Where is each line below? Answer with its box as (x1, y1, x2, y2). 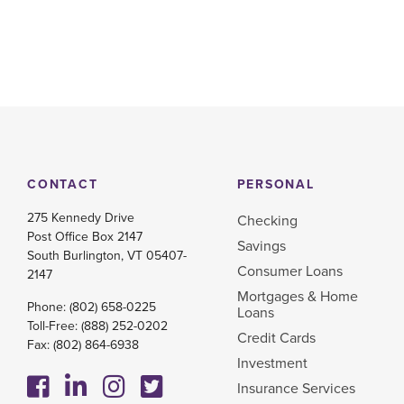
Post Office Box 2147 (27, 228, 142, 244)
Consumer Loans (236, 262, 343, 280)
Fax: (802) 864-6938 (27, 337, 139, 353)
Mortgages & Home (236, 287, 358, 306)
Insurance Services (236, 379, 355, 398)
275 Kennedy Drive (27, 209, 134, 225)
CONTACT (27, 177, 98, 193)
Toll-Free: (27, 318, 81, 335)
